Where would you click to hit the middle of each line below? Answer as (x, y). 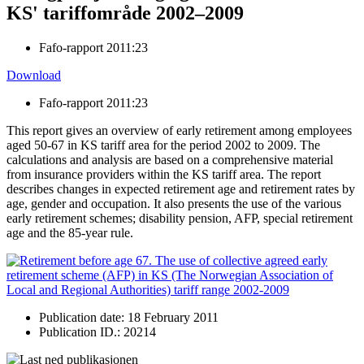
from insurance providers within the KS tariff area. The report (164, 174)
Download (34, 75)
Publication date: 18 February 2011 (129, 317)
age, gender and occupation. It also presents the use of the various (174, 203)
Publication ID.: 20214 (97, 331)
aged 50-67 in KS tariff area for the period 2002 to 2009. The (163, 145)
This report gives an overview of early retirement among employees (179, 130)
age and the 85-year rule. (70, 232)
